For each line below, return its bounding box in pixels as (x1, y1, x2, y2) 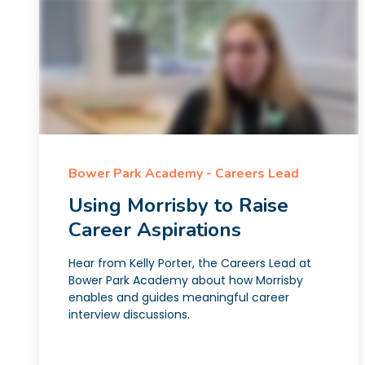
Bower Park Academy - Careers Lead (68, 165, 299, 182)
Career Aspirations (68, 217, 241, 243)
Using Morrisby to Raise (68, 192, 288, 218)
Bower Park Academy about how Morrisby (68, 272, 303, 288)
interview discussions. (68, 306, 190, 323)
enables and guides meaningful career (68, 289, 289, 306)
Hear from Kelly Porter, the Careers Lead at (68, 255, 311, 271)
